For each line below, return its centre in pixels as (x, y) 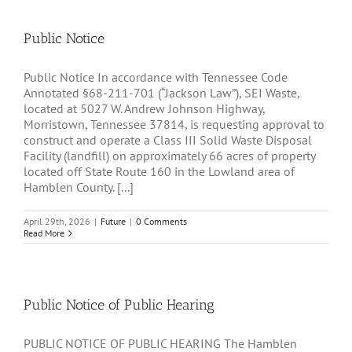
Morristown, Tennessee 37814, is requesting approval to (174, 125)
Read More (44, 233)
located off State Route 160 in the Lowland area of (159, 172)
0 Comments (161, 222)
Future (113, 222)
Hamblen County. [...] (79, 187)
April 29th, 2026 (57, 222)
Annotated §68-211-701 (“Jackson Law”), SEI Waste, (161, 93)
